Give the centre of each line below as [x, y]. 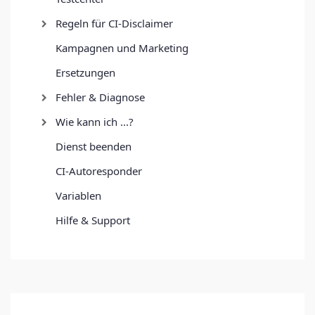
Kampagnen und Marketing [122, 47]
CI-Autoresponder [99, 171]
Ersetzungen [85, 72]
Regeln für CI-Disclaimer [114, 23]
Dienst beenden [94, 146]
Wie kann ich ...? [95, 121]
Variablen [78, 195]
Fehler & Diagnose [100, 97]
